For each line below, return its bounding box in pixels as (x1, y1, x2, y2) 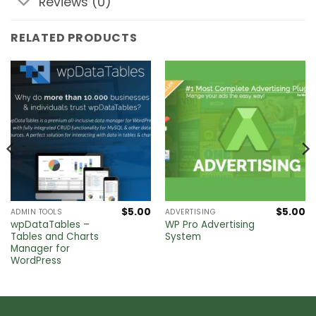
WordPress (10, 254, 61, 268)
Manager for (10, 242, 70, 256)
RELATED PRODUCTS (11, 29, 138, 46)
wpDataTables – (10, 218, 90, 232)
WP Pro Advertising (164, 218, 255, 232)
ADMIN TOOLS (10, 207, 63, 218)
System (164, 230, 201, 244)
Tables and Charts (10, 230, 99, 244)
